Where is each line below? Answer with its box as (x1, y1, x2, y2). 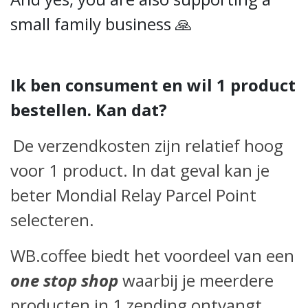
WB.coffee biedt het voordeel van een (10, 244, 294, 267)
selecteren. (10, 208, 94, 231)
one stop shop (10, 269, 118, 291)
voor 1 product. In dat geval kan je (10, 159, 269, 181)
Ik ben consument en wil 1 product (10, 74, 296, 96)
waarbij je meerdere (122, 269, 274, 291)
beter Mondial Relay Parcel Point (10, 184, 256, 206)
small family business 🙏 (10, 12, 192, 35)
